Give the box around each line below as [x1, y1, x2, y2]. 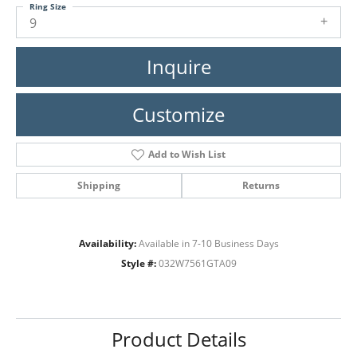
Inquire [146, 53, 211, 80]
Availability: [78, 237, 136, 249]
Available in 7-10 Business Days [138, 237, 279, 249]
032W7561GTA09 [158, 257, 237, 269]
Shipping [76, 178, 120, 192]
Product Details [111, 325, 246, 352]
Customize [132, 100, 225, 127]
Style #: [120, 257, 156, 269]
